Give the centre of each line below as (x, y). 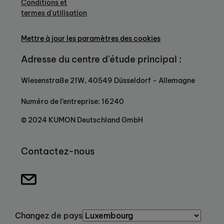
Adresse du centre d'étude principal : (101, 59)
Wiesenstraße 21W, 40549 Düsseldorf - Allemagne (108, 80)
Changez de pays (49, 215)
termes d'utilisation (54, 13)
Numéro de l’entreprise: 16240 (72, 101)
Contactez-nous (58, 151)
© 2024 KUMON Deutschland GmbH (82, 120)
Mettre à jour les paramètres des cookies (91, 39)
